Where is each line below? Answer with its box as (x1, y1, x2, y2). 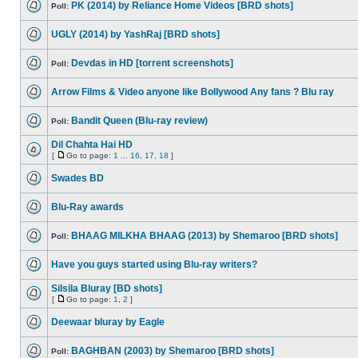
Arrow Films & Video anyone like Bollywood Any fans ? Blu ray (51, 86, 334, 97)
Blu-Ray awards (51, 201, 124, 213)
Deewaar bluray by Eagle (51, 316, 165, 328)
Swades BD (51, 173, 104, 184)
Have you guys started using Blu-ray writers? (51, 259, 257, 270)
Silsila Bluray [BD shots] (51, 283, 162, 294)
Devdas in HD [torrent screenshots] (71, 58, 233, 69)
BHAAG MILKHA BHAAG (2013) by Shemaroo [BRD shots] (71, 230, 338, 241)
